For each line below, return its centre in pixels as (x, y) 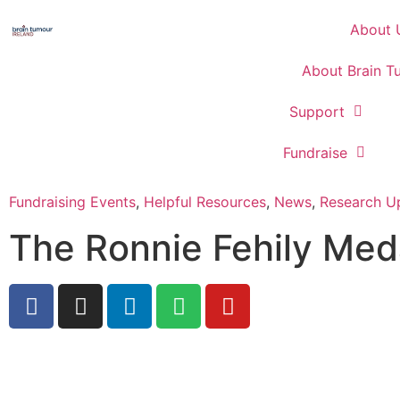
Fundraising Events (72, 202)
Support (317, 112)
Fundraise (315, 153)
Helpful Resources (205, 202)
